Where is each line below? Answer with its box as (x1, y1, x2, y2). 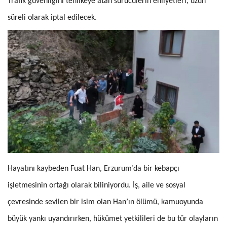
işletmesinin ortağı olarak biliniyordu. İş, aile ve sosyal (8, 181, 185, 190)
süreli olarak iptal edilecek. (8, 14, 97, 22)
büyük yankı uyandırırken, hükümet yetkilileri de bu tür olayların (8, 215, 218, 223)
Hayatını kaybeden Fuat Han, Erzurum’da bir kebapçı (8, 165, 179, 173)
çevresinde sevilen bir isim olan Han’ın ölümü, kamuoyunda (8, 198, 203, 207)
